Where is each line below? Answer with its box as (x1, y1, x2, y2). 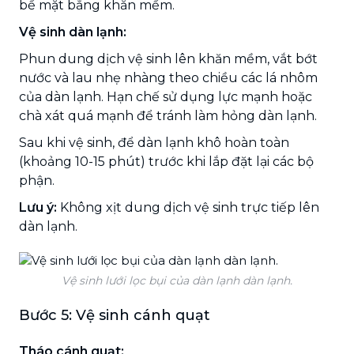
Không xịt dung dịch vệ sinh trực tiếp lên (60, 199, 319, 215)
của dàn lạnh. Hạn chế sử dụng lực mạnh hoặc (19, 88, 312, 104)
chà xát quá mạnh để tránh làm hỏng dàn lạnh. (19, 107, 317, 123)
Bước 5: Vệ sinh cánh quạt (19, 306, 210, 324)
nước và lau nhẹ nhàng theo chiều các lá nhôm (19, 70, 318, 85)
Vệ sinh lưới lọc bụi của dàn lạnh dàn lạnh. (62, 273, 292, 288)
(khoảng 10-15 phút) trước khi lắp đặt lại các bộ (19, 153, 314, 169)
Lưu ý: (19, 199, 60, 215)
